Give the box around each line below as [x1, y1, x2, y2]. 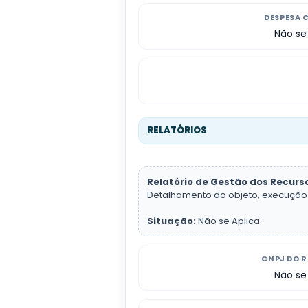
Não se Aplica [196, 214, 260, 228]
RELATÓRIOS [147, 123, 207, 137]
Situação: [147, 214, 196, 228]
